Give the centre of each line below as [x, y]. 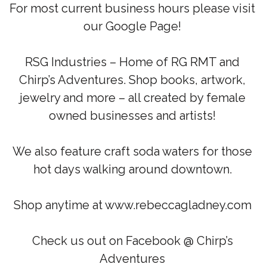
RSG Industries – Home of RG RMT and [133, 62]
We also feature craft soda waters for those [133, 152]
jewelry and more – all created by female [132, 98]
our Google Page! [133, 27]
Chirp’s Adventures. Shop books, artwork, [133, 80]
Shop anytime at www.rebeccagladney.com [132, 205]
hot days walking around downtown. [132, 170]
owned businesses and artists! [133, 116]
